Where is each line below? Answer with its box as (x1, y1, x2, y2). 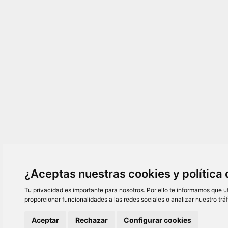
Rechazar (75, 216, 108, 224)
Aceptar (32, 216, 59, 224)
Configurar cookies (124, 216, 191, 224)
